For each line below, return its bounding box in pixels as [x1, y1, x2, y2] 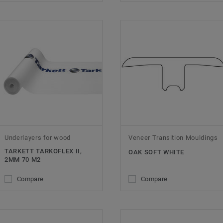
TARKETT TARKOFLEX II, [4, 147, 82, 155]
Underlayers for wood [4, 133, 71, 141]
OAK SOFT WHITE [128, 148, 185, 156]
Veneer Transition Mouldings [128, 133, 218, 141]
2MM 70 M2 [4, 155, 41, 163]
